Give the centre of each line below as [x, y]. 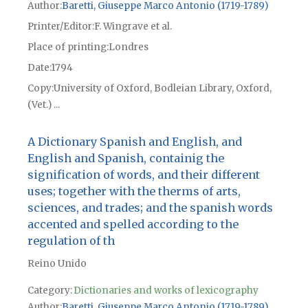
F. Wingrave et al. [133, 26]
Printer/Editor [59, 26]
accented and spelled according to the [133, 224]
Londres [128, 47]
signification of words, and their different [143, 175]
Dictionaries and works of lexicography [166, 291]
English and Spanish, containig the [125, 158]
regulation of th [71, 241]
